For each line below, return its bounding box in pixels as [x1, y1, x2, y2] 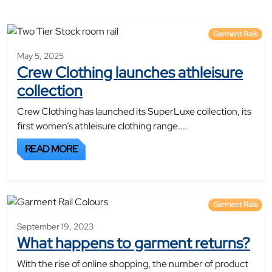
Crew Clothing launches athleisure [17, 61, 243, 83]
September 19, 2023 [17, 221, 93, 233]
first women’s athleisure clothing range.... [17, 119, 188, 132]
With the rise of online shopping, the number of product [17, 257, 248, 271]
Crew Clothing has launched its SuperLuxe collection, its [17, 104, 251, 118]
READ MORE [24, 143, 78, 156]
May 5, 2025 [17, 50, 64, 61]
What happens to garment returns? [17, 233, 250, 254]
